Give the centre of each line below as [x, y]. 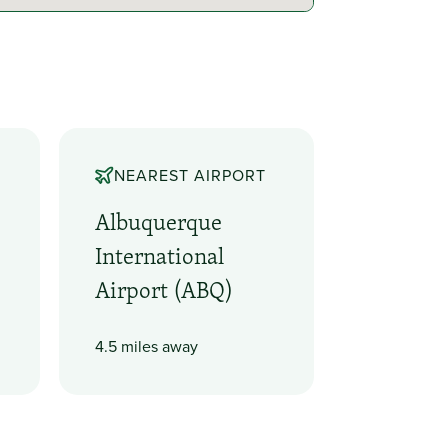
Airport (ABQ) [164, 289]
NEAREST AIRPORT [189, 175]
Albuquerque [159, 221]
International [160, 255]
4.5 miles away [147, 346]
